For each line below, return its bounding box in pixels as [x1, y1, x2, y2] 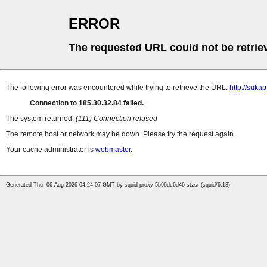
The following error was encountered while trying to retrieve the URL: [6, 83, 229, 92]
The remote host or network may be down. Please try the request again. [6, 130, 235, 139]
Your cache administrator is [6, 145, 95, 154]
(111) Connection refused [76, 114, 157, 123]
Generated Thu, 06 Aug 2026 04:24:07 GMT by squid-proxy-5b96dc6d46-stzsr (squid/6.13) [6, 182, 230, 188]
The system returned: [6, 114, 76, 123]
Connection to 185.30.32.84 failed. [30, 99, 144, 108]
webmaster [95, 145, 131, 154]
